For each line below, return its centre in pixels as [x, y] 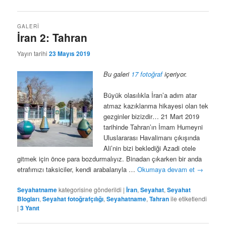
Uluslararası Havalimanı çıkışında [152, 137]
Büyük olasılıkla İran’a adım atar [150, 95]
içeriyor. [175, 74]
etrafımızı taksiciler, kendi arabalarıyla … [77, 169]
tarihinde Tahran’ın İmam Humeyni [153, 127]
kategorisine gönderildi [90, 189]
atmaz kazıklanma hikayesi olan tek [156, 105]
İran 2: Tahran [52, 38]
